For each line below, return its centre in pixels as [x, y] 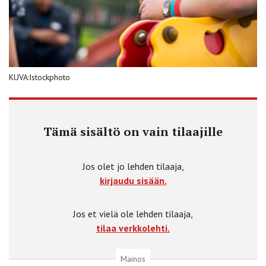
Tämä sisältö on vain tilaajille [133, 131]
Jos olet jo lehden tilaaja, [133, 166]
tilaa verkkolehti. [133, 228]
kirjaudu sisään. [133, 180]
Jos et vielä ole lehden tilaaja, [133, 213]
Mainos [133, 259]
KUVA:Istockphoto [39, 77]
